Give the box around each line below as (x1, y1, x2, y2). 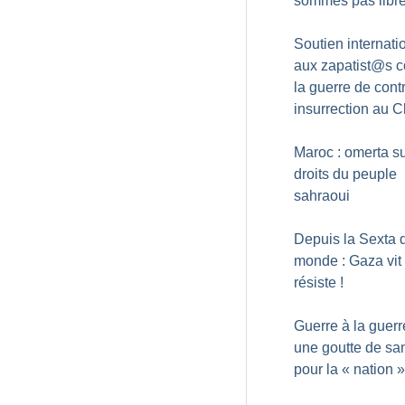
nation (353, 362, 393, 377)
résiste (294, 275, 336, 290)
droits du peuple (294, 166, 397, 182)
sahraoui (294, 188, 350, 203)
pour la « (294, 362, 350, 377)
